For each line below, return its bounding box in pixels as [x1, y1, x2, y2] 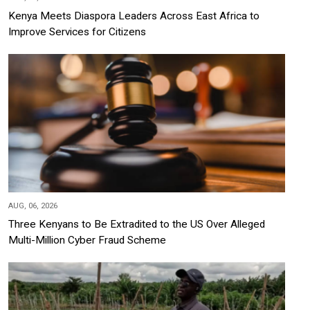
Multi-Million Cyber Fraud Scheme [8, 234, 166, 247]
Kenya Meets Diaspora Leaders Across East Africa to [8, 10, 259, 23]
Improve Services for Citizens [8, 26, 146, 39]
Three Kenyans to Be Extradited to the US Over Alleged [8, 218, 265, 231]
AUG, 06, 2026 [8, 201, 57, 211]
